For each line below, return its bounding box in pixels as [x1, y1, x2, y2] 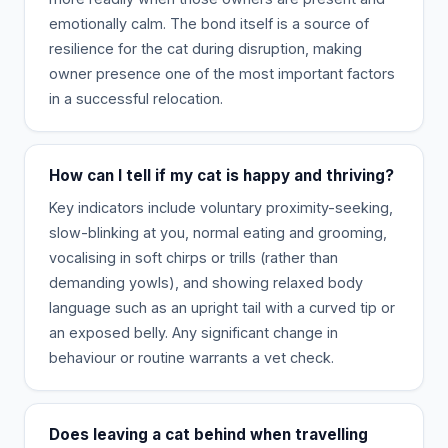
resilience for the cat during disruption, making [49, 39, 362, 57]
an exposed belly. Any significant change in [49, 323, 338, 341]
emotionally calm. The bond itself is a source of [49, 14, 369, 32]
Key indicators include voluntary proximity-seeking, [49, 198, 393, 216]
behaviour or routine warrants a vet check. [49, 348, 334, 366]
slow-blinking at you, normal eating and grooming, [49, 223, 387, 241]
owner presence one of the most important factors [49, 64, 395, 82]
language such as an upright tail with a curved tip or [49, 298, 395, 316]
